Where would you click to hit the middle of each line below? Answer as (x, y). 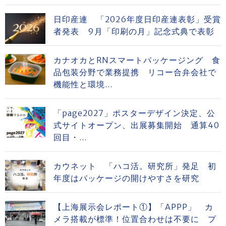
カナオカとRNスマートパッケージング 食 (137, 60)
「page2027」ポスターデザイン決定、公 (134, 113)
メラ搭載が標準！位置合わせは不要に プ (135, 219)
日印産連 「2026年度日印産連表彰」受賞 (137, 19)
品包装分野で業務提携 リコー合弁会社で (135, 72)
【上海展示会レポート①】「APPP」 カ (133, 207)
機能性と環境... (83, 84)
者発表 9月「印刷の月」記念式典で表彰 (134, 31)
